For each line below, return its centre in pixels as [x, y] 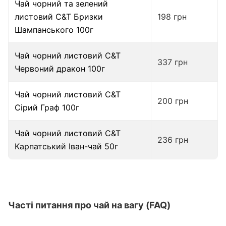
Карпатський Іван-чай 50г [66, 146]
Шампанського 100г [54, 30]
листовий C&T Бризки [59, 16]
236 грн [173, 139]
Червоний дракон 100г [60, 68]
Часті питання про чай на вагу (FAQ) [89, 205]
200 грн [173, 101]
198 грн [172, 16]
